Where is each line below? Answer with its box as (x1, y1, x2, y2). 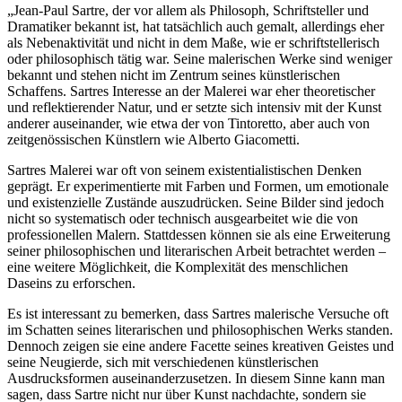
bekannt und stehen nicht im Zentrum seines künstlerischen (7, 67, 340, 83)
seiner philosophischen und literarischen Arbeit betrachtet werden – (7, 243, 386, 259)
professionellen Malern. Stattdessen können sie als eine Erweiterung (7, 227, 390, 243)
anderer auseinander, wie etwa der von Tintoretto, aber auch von (7, 116, 370, 132)
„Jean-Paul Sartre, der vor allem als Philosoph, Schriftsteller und (7, 3, 369, 19)
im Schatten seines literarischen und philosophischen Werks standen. (7, 322, 393, 338)
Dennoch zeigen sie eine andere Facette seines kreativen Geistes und (7, 338, 394, 354)
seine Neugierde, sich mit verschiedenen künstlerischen (7, 354, 319, 371)
